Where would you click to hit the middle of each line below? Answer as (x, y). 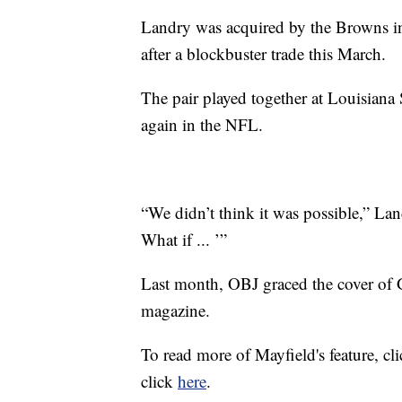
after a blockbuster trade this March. (263, 54)
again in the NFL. (202, 125)
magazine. (175, 310)
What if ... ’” (184, 240)
